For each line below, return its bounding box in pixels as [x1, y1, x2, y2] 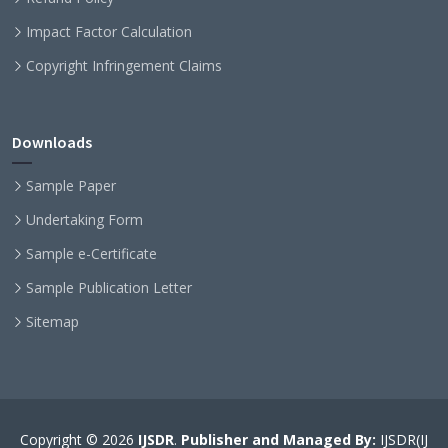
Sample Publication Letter [26, 278, 192, 298]
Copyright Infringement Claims [26, 56, 222, 76]
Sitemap [26, 312, 79, 332]
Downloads [12, 132, 92, 153]
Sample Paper [26, 176, 116, 196]
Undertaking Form [26, 210, 143, 230]
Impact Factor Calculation [26, 22, 192, 42]
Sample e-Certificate [26, 244, 157, 264]
